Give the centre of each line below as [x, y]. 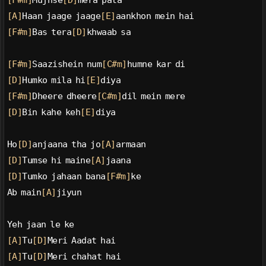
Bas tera [52, 32]
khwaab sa [109, 32]
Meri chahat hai [84, 257]
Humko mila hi [54, 80]
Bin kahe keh [51, 113]
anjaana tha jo [66, 145]
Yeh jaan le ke [40, 225]
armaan [131, 145]
